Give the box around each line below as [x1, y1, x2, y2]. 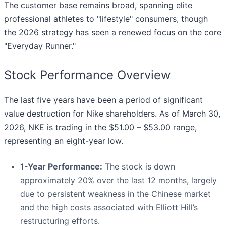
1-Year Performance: [20, 161, 102, 172]
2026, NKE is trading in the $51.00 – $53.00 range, [4, 122, 197, 133]
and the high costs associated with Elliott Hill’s [20, 202, 198, 213]
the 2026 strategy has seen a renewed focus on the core [4, 27, 221, 38]
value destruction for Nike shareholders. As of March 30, [4, 108, 220, 119]
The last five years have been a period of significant [4, 95, 203, 105]
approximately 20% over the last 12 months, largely [20, 175, 217, 186]
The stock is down [102, 161, 175, 172]
